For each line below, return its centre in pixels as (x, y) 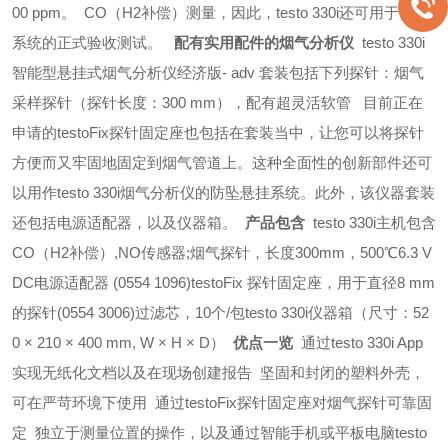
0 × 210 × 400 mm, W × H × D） (118, 342)
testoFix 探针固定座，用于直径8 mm (313, 282)
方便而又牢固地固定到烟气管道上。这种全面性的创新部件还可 (222, 162)
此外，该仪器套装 (375, 192)
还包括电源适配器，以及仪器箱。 (124, 222)
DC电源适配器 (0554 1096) (101, 282)
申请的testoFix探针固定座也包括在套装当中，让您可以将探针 (218, 132)
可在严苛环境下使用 (79, 402)
